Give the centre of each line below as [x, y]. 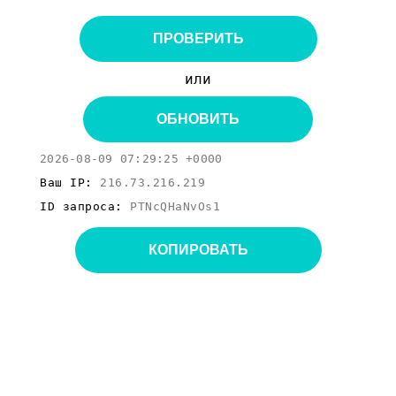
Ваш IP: [70, 183]
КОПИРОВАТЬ [198, 250]
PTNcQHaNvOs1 [175, 206]
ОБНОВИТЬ [198, 119]
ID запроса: [85, 206]
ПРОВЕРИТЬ [198, 38]
